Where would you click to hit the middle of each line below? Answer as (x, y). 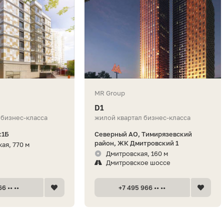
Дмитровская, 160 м (137, 153)
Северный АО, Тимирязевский (143, 134)
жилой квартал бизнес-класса (142, 117)
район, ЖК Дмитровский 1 (136, 143)
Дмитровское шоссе (138, 162)
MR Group (109, 93)
